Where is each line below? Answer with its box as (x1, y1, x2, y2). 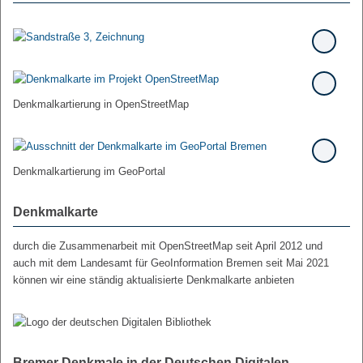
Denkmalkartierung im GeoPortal (13, 165, 165, 178)
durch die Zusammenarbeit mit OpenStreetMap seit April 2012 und (13, 240, 322, 253)
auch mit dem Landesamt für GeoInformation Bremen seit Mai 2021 (13, 257, 329, 270)
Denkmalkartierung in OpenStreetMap (13, 98, 189, 111)
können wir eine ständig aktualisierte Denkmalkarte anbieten (13, 274, 294, 287)
